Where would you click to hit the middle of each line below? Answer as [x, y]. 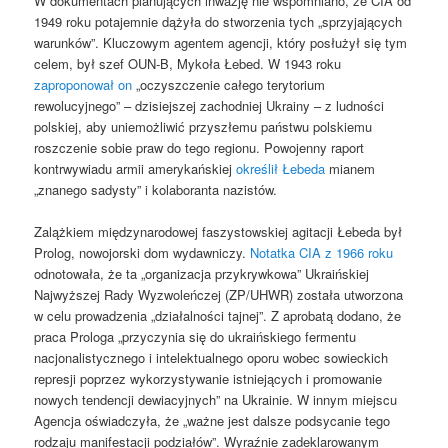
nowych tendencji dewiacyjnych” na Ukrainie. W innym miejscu [216, 400]
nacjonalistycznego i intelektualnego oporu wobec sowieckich [211, 358]
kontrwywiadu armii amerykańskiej [135, 169]
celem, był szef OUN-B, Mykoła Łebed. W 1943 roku [188, 64]
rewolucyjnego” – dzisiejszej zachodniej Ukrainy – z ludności [209, 106]
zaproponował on [83, 85]
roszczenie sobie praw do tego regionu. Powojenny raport [199, 148]
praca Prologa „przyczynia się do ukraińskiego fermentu [195, 337]
